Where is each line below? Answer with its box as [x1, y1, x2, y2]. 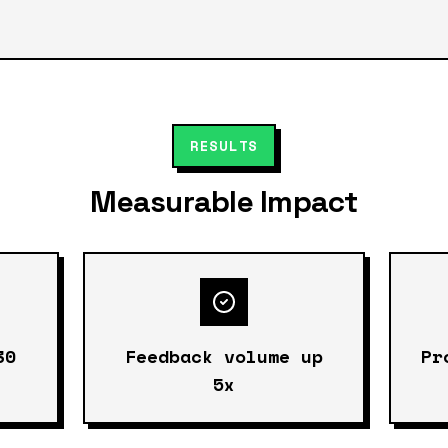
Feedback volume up [124, 342, 323, 369]
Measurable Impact [90, 181, 358, 221]
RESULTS [190, 134, 258, 156]
